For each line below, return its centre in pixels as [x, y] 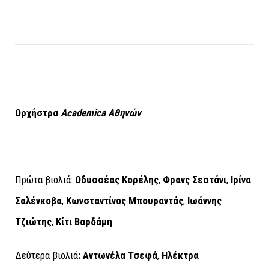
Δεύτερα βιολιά [47, 255]
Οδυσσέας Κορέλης [117, 180]
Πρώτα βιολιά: [45, 180]
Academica [83, 113]
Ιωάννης [204, 201]
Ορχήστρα [38, 113]
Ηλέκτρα [180, 255]
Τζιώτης [33, 222]
